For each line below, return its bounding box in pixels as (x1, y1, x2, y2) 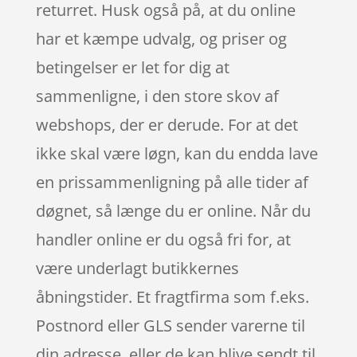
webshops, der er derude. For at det (35, 113, 298, 135)
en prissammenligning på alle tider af (35, 171, 308, 193)
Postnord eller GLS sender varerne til (35, 314, 305, 336)
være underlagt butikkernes (35, 257, 239, 279)
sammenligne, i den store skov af (35, 84, 279, 107)
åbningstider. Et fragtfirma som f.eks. (35, 285, 309, 308)
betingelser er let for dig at (35, 56, 229, 78)
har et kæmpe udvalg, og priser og (35, 27, 287, 49)
